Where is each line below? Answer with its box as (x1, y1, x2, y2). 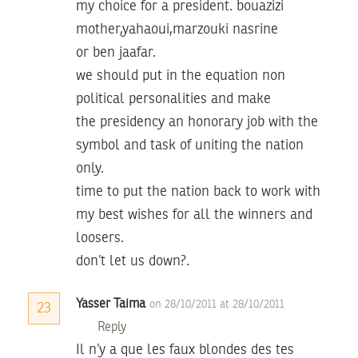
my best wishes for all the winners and (76, 207, 312, 222)
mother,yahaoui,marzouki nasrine (76, 22, 278, 37)
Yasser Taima (76, 297, 145, 311)
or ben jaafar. (76, 45, 156, 60)
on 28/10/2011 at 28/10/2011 (149, 298, 284, 310)
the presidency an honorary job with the (76, 114, 318, 129)
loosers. (76, 230, 124, 245)
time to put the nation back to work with (76, 184, 320, 199)
